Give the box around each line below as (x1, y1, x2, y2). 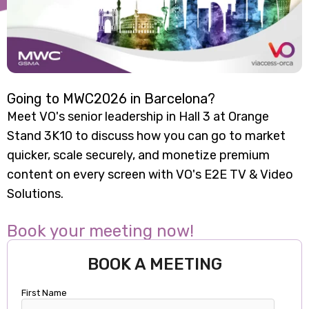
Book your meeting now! (7, 221, 194, 241)
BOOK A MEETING (87, 255, 222, 275)
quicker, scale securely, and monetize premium (7, 148, 270, 163)
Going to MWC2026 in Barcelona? (7, 90, 215, 108)
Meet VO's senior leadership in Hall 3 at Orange (7, 109, 269, 125)
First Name (21, 288, 67, 299)
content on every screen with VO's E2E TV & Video (7, 167, 293, 183)
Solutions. (7, 186, 63, 202)
